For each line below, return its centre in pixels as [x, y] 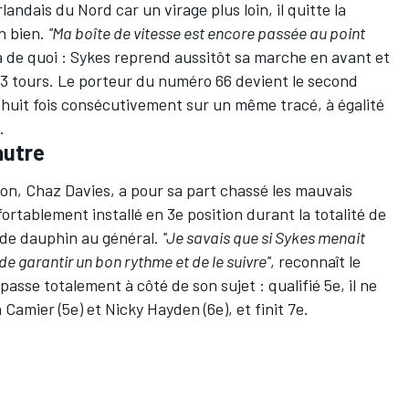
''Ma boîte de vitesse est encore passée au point [207, 33]
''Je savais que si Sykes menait [264, 238]
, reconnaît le [315, 262]
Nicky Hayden [152, 309]
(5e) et [80, 309]
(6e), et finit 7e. [254, 309]
